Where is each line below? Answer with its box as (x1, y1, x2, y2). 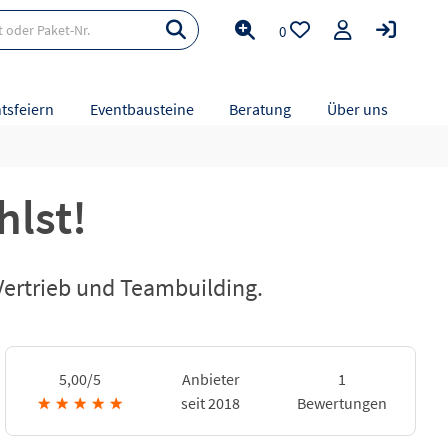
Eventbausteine (89, 99, 194, 119)
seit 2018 (181, 393, 241, 413)
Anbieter (181, 369, 240, 389)
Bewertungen (296, 393, 387, 413)
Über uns (327, 99, 389, 119)
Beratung (229, 99, 292, 119)
